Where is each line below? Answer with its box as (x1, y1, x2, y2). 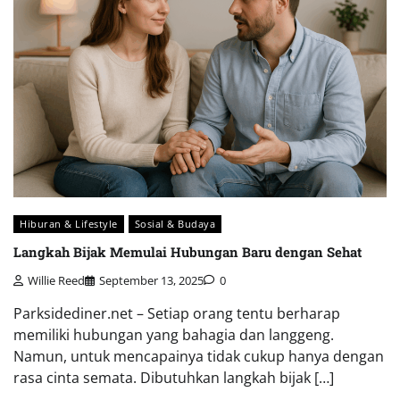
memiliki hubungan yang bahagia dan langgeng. (13, 324, 334, 345)
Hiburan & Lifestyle (20, 216, 118, 230)
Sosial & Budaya (134, 216, 215, 230)
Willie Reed (28, 271, 85, 288)
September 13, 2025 (99, 271, 204, 288)
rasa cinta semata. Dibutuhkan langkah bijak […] (13, 367, 334, 387)
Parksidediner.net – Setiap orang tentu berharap (13, 303, 340, 323)
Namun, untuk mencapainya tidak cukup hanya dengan (13, 346, 384, 366)
